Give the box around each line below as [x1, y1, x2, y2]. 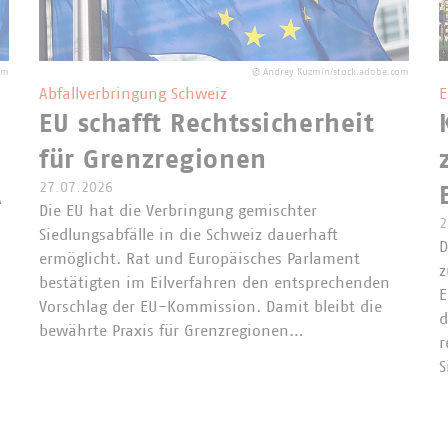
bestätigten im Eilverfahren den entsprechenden [39, 274, 390, 291]
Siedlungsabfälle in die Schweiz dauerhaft [39, 226, 338, 243]
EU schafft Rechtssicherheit [39, 110, 375, 137]
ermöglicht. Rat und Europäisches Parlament [39, 250, 360, 267]
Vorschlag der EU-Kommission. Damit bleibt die [39, 298, 382, 315]
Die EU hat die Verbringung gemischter [39, 202, 317, 219]
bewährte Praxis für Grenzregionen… [39, 322, 304, 339]
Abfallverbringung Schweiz [39, 85, 227, 102]
